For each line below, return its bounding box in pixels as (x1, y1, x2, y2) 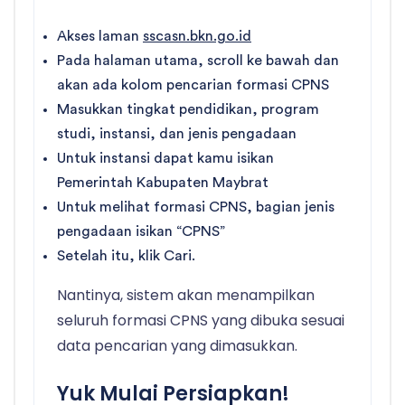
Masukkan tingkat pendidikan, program (57, 102, 319, 118)
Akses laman (57, 29, 143, 44)
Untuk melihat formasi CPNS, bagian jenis (57, 200, 334, 215)
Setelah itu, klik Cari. (57, 249, 195, 264)
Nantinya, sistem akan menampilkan (57, 285, 315, 306)
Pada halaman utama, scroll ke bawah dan (57, 53, 339, 69)
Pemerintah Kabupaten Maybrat (57, 175, 268, 191)
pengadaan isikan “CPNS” (57, 224, 225, 240)
